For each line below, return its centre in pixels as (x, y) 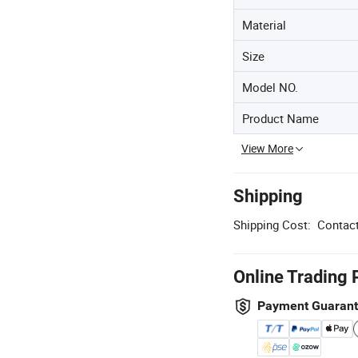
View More (267, 148)
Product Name (280, 118)
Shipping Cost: (272, 225)
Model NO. (270, 87)
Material (264, 25)
